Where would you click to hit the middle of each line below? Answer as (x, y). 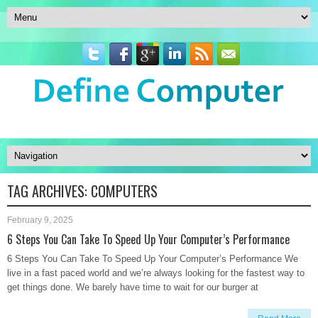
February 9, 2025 (40, 220)
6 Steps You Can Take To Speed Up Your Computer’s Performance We (153, 259)
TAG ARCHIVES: (49, 191)
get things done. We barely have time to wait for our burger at (133, 287)
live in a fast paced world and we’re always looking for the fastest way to (156, 273)
